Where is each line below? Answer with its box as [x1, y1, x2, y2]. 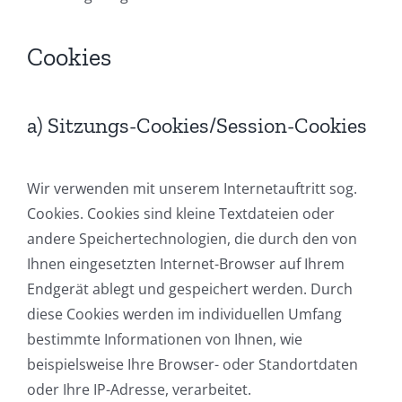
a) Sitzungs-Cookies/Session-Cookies [27, 112, 367, 139]
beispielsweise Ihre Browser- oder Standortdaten [27, 354, 358, 375]
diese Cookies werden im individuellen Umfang [27, 304, 342, 325]
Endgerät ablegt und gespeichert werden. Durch [27, 279, 353, 300]
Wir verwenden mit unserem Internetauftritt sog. [27, 179, 357, 199]
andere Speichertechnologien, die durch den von [27, 229, 357, 249]
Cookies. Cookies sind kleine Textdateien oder [27, 204, 335, 224]
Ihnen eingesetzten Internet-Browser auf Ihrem [27, 254, 345, 275]
